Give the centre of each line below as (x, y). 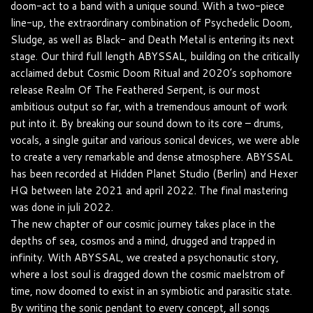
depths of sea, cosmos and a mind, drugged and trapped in (143, 240)
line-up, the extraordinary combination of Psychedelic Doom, (152, 22)
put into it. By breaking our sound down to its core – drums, (147, 123)
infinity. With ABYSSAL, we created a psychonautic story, (145, 257)
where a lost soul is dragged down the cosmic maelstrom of (148, 274)
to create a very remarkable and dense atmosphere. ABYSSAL (152, 156)
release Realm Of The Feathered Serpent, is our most (135, 89)
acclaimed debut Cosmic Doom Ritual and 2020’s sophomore (151, 73)
